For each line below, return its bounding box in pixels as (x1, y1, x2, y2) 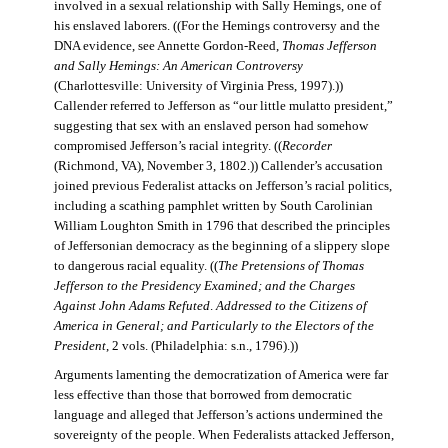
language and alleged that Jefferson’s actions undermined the (53, 408, 383, 422)
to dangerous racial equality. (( (53, 259, 218, 274)
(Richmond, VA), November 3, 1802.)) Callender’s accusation (53, 159, 383, 174)
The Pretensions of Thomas (217, 259, 364, 274)
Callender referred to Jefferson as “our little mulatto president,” (53, 99, 393, 114)
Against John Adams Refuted (53, 299, 210, 314)
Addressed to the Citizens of (215, 299, 367, 314)
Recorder (281, 139, 332, 154)
